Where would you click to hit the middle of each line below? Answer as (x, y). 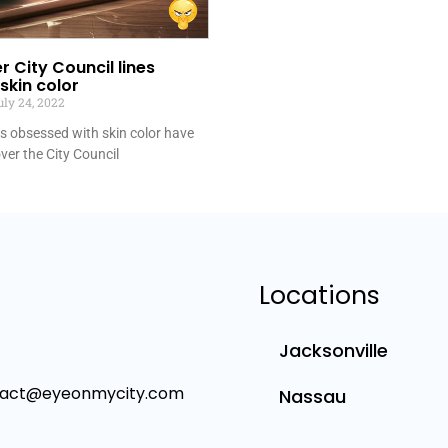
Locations (319, 296)
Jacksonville (333, 351)
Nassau (312, 397)
